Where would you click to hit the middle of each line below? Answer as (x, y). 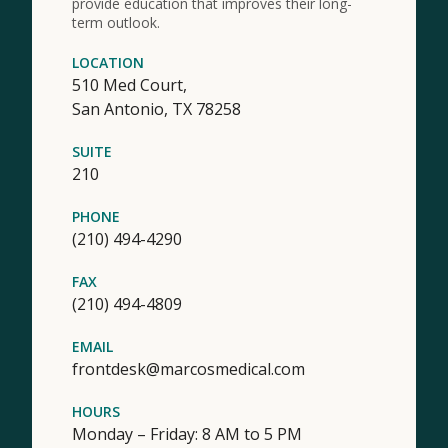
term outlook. (116, 22)
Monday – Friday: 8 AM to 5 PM (187, 434)
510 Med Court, (129, 85)
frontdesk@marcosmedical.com (188, 369)
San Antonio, (122, 109)
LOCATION (108, 62)
